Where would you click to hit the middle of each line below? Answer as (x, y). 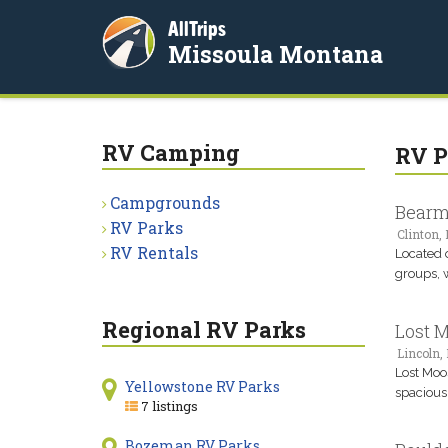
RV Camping (171, 152)
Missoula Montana (275, 54)
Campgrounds (165, 202)
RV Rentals (154, 252)
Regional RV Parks (204, 329)
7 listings (167, 406)
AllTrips (197, 28)
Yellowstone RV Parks (202, 386)
